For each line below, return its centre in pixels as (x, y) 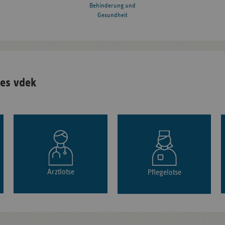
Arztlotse (61, 172)
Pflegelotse (164, 173)
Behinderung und (112, 6)
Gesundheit (112, 16)
